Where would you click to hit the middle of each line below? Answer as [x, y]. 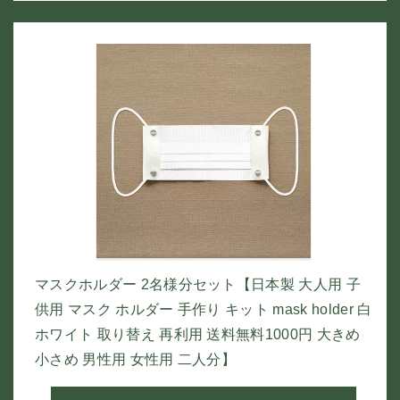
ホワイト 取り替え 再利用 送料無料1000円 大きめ [198, 334]
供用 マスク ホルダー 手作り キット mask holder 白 [204, 309]
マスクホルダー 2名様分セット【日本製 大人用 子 [198, 284]
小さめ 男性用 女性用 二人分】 [136, 359]
